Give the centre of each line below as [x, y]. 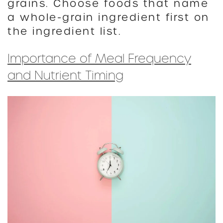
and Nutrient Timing [65, 75]
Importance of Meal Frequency [99, 58]
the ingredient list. [64, 31]
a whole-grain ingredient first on [109, 17]
